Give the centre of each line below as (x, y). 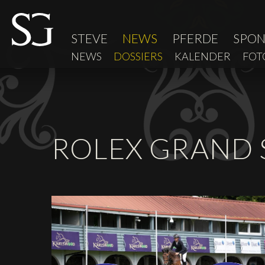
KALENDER (203, 56)
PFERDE (195, 38)
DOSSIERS (138, 56)
